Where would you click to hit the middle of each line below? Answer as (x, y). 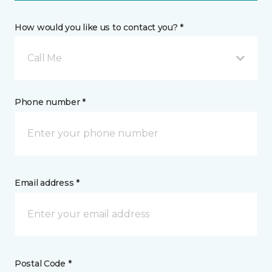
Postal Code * (43, 263)
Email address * (47, 182)
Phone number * (50, 102)
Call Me (45, 58)
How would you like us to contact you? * (99, 27)
